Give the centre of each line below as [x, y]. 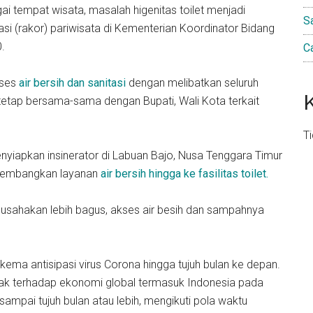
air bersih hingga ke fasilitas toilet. [184, 174]
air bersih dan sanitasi [72, 83]
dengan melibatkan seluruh [192, 83]
